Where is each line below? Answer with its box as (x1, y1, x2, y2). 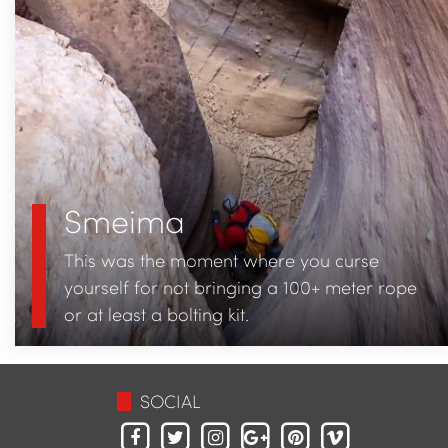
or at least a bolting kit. (63, 302, 249, 327)
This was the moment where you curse (63, 248, 379, 273)
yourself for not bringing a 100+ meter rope (63, 275, 417, 300)
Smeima (63, 200, 185, 242)
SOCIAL (139, 389, 201, 414)
